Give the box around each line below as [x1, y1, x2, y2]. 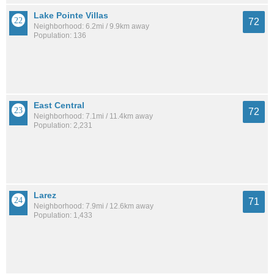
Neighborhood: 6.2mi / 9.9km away [34, 21, 149, 31]
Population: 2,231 [34, 120, 92, 130]
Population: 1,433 [34, 210, 92, 220]
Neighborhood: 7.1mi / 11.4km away [34, 111, 153, 120]
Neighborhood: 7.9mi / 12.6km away [34, 201, 154, 210]
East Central [34, 100, 84, 110]
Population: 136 [34, 31, 86, 40]
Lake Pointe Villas [34, 10, 108, 20]
